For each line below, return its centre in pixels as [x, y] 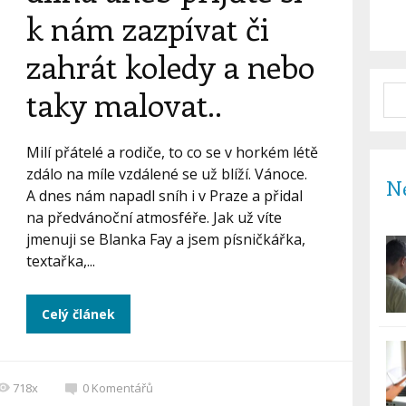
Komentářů [122, 388]
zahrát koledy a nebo [170, 66]
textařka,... [60, 261]
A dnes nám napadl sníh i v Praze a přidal [164, 196]
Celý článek [78, 314]
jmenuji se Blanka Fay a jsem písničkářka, [165, 239]
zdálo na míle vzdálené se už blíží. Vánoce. [166, 174]
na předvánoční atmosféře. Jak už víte [154, 217]
